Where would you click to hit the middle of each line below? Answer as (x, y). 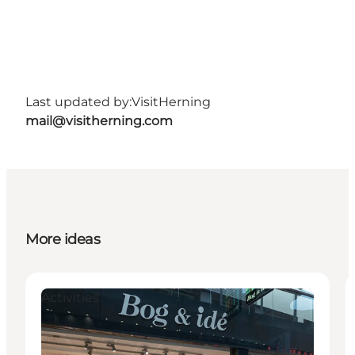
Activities (70, 298)
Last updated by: (78, 102)
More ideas (63, 240)
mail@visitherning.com (99, 121)
